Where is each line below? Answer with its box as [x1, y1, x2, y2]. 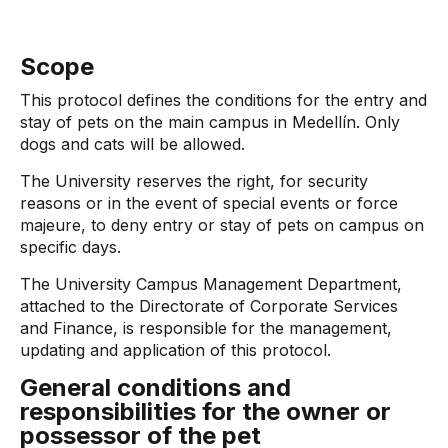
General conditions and [20, 373, 291, 402]
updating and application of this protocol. [20, 340, 336, 360]
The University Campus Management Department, [20, 274, 402, 294]
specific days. [20, 237, 126, 257]
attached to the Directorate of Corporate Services [20, 296, 398, 316]
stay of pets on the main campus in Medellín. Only [20, 112, 400, 132]
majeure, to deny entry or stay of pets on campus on [20, 215, 424, 235]
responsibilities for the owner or [20, 397, 391, 426]
